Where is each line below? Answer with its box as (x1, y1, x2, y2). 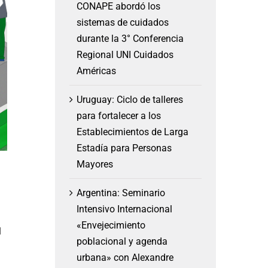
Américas (76, 65, 116, 77)
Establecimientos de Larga (76, 126, 188, 138)
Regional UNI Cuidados (76, 48, 173, 60)
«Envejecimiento (76, 219, 145, 231)
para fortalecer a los (76, 109, 161, 121)
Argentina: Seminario (76, 187, 165, 199)
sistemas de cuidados (76, 16, 169, 28)
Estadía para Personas (76, 142, 172, 154)
